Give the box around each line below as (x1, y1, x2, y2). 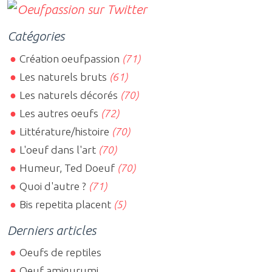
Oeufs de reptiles (19, 246, 102, 258)
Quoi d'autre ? (19, 180, 87, 192)
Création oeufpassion (19, 52, 120, 64)
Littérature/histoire (19, 125, 110, 137)
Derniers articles (7, 222, 96, 237)
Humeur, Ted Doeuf (19, 161, 115, 174)
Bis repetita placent (19, 198, 112, 210)
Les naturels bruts (19, 70, 107, 83)
